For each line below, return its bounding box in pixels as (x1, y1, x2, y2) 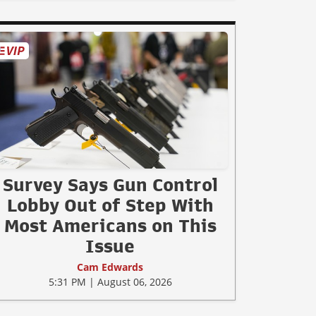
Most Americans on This (4, 216, 217, 235)
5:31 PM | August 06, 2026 (48, 274, 172, 288)
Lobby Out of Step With (6, 195, 214, 214)
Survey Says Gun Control (2, 175, 218, 194)
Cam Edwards (77, 260, 143, 274)
